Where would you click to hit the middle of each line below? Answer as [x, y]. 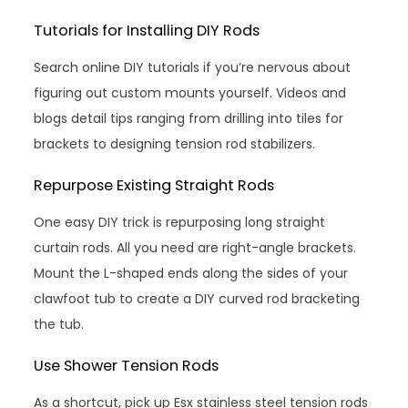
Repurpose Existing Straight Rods [154, 186]
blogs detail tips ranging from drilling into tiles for [189, 119]
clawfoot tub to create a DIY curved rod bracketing [197, 299]
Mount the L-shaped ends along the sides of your [191, 274]
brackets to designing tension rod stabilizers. [175, 144]
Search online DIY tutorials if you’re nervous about [193, 68]
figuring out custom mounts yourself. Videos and [190, 93]
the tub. [59, 325]
